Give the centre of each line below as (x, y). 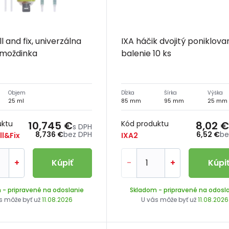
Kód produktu (145, 123)
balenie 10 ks (146, 53)
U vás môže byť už (169, 199)
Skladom (143, 190)
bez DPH (78, 134)
